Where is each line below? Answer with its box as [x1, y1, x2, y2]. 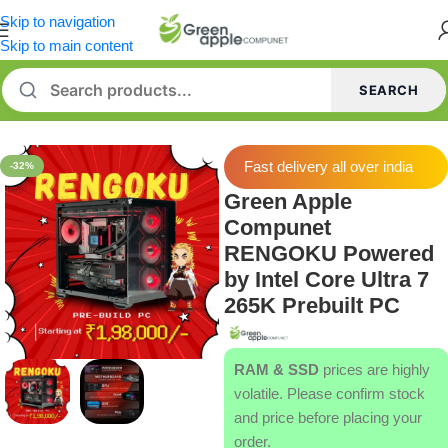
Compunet [224, 215, 331, 240]
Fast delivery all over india [244, 158, 413, 175]
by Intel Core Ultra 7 [224, 267, 429, 292]
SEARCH [359, 82, 418, 98]
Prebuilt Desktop [44, 104, 152, 121]
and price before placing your [234, 408, 422, 426]
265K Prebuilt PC [224, 293, 400, 318]
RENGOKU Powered [224, 241, 434, 266]
